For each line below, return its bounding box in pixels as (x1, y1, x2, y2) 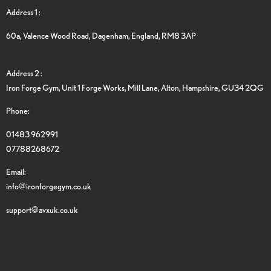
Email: (6, 166, 27, 177)
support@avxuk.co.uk (6, 204, 78, 215)
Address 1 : (6, 7, 41, 18)
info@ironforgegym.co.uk (6, 181, 91, 192)
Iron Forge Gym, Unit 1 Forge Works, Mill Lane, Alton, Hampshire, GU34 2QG (6, 82, 264, 93)
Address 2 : (6, 67, 42, 78)
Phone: (6, 105, 30, 116)
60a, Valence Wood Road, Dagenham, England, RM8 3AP (6, 30, 196, 41)
